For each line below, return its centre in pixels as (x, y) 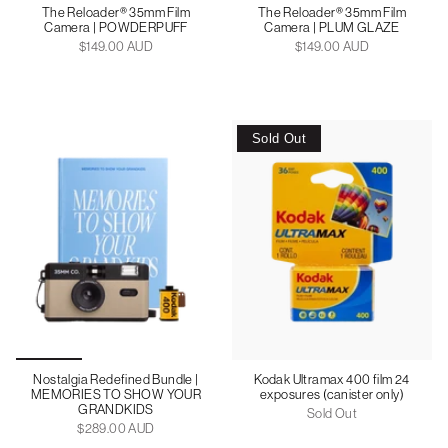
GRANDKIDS (116, 409)
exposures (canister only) (332, 394)
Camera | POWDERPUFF (116, 27)
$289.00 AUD (116, 428)
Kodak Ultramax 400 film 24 (332, 379)
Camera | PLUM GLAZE (332, 27)
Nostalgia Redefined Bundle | (116, 379)
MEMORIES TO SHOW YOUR (116, 394)
